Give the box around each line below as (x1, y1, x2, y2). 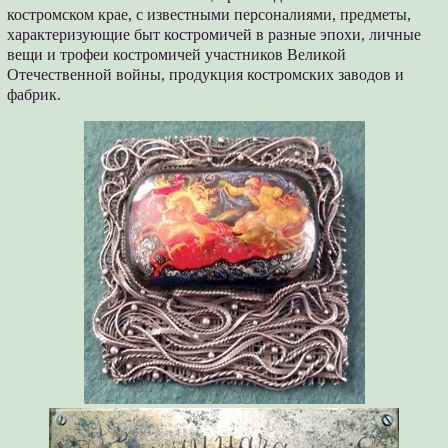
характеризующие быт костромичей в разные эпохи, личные (7, 26, 422, 44)
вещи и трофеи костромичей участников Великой (7, 46, 347, 64)
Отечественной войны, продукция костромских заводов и (7, 66, 405, 84)
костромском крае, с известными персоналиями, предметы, (7, 6, 412, 24)
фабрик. (7, 86, 62, 104)
